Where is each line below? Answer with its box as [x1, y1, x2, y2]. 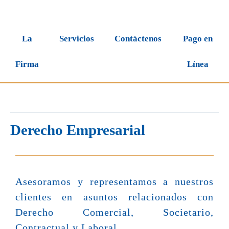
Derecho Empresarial [10, 122, 145, 138]
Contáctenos [114, 34, 162, 43]
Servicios [59, 34, 94, 43]
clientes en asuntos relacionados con [15, 191, 214, 202]
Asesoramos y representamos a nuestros [15, 176, 214, 187]
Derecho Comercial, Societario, [15, 207, 214, 218]
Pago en [183, 34, 213, 43]
